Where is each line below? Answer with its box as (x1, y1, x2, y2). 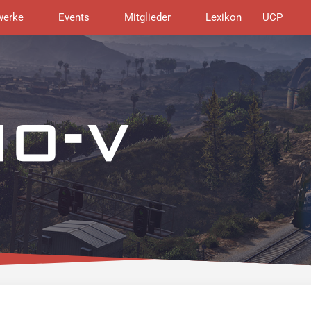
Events (58, 11, 90, 24)
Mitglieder (124, 11, 171, 24)
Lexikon (205, 11, 242, 24)
